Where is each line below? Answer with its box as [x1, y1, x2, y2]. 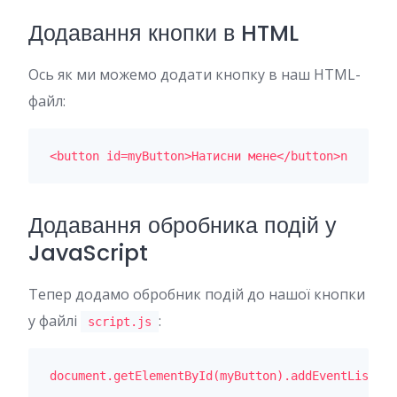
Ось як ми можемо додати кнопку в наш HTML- [28, 65, 361, 84]
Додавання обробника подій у [28, 210, 337, 241]
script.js [88, 315, 152, 329]
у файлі [28, 311, 81, 331]
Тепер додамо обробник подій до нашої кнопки [28, 284, 365, 304]
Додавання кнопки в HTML [28, 18, 299, 49]
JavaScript [28, 237, 148, 269]
